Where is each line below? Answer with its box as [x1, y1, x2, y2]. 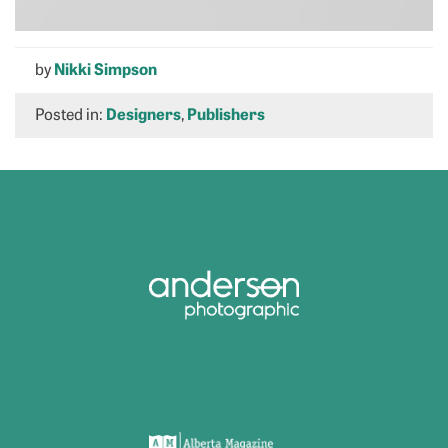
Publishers [187, 101, 265, 124]
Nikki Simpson [54, 56, 157, 79]
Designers [106, 101, 181, 124]
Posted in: [35, 101, 106, 124]
